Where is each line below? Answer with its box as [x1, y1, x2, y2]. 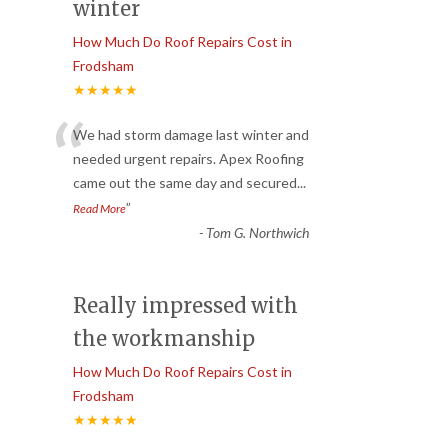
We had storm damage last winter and [73, 125, 309, 143]
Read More [73, 200, 126, 216]
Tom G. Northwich [205, 223, 309, 241]
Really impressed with [73, 292, 298, 318]
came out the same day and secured [73, 173, 297, 191]
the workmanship [73, 325, 255, 351]
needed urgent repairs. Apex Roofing [73, 149, 304, 167]
